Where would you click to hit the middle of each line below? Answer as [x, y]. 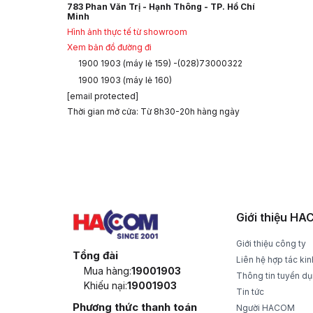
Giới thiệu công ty [271, 244]
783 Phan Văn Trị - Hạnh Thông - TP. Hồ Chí [161, 7]
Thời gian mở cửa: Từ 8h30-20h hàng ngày [153, 112]
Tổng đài [95, 256]
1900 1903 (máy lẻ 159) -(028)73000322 [160, 64]
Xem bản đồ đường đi [109, 48]
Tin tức [250, 292]
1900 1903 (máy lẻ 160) [125, 80]
